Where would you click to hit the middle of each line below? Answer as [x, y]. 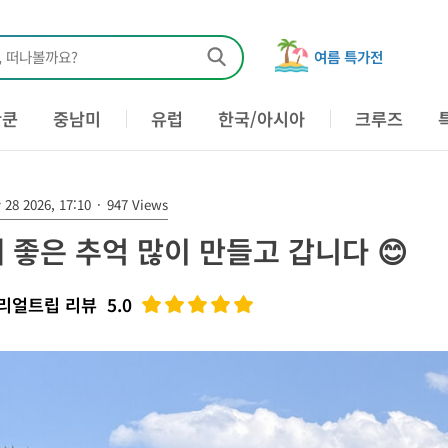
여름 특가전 [348, 56]
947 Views [135, 204]
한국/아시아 [261, 118]
